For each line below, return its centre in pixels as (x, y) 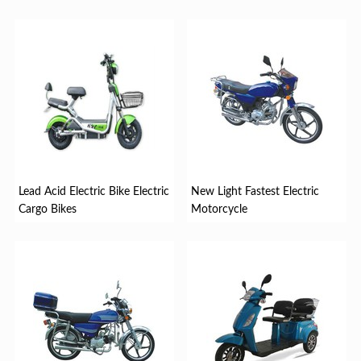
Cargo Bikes (47, 209)
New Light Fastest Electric (255, 191)
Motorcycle (220, 209)
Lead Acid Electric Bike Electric (93, 191)
